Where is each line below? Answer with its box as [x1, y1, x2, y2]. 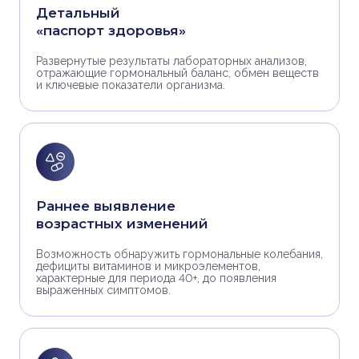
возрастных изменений [36, 216, 208, 232]
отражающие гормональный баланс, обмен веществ [36, 67, 319, 79]
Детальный [36, 5, 120, 21]
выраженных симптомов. [36, 284, 171, 296]
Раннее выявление [36, 198, 175, 214]
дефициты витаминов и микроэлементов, [36, 260, 260, 272]
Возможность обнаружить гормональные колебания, [36, 248, 323, 260]
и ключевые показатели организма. [36, 79, 225, 91]
